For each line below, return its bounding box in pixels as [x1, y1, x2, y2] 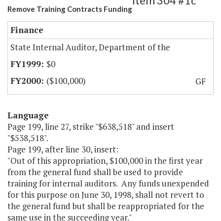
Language [7, 110, 49, 121]
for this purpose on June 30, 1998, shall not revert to [7, 189, 204, 201]
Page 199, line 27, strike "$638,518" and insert [7, 121, 174, 133]
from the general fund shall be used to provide [7, 166, 183, 178]
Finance [10, 24, 43, 36]
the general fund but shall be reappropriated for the [7, 200, 204, 212]
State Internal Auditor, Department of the [10, 41, 170, 53]
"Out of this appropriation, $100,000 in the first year [7, 155, 203, 167]
